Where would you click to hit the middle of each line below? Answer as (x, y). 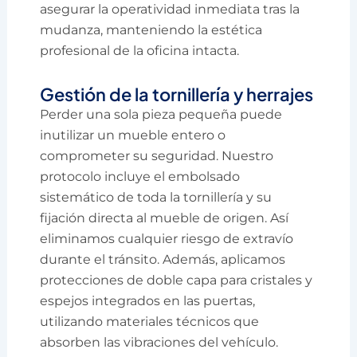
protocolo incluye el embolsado (140, 177)
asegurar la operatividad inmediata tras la (170, 10)
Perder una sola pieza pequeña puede (161, 115)
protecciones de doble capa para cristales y (177, 280)
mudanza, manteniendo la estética (151, 30)
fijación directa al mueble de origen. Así (165, 218)
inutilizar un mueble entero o (133, 135)
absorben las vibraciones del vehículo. (159, 343)
